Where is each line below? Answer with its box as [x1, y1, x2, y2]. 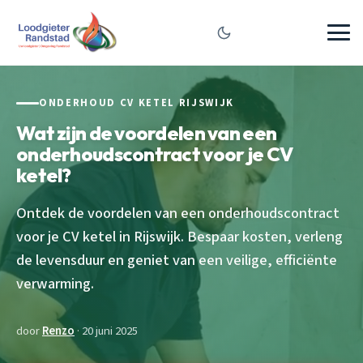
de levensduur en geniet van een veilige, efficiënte [16, 249, 337, 271]
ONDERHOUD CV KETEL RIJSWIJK [39, 96, 234, 110]
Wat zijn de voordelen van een [16, 120, 277, 145]
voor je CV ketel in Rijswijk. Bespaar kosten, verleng [16, 225, 343, 247]
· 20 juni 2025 [75, 322, 138, 340]
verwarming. [16, 272, 94, 294]
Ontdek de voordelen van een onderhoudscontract [16, 202, 340, 224]
